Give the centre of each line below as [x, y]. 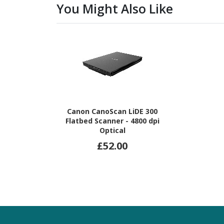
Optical [112, 130]
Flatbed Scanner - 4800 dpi [112, 121]
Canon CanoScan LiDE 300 [112, 111]
